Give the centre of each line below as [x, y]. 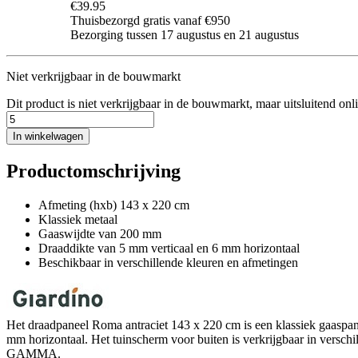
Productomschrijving [93, 171]
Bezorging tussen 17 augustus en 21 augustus [185, 34]
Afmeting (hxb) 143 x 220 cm [114, 205]
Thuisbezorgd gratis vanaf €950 [150, 20]
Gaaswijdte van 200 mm [100, 233]
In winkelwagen [48, 136]
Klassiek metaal [78, 219]
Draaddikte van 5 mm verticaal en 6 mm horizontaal [169, 248]
